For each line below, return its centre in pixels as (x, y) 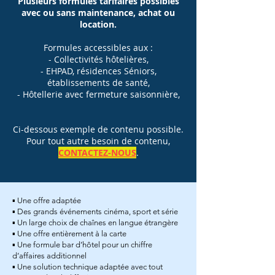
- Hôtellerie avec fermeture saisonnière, (98, 95)
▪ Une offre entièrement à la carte (70, 234)
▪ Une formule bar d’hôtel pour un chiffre (82, 245)
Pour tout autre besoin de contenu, (98, 141)
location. (98, 25)
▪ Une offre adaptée (48, 201)
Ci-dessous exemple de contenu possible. (98, 130)
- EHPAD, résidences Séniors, (98, 71)
